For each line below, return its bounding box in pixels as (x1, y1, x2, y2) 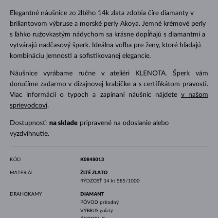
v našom (181, 91, 209, 98)
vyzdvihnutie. (9, 130, 49, 137)
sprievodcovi (9, 102, 47, 109)
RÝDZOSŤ (80, 178, 104, 183)
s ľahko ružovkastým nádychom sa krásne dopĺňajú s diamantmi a (9, 31, 205, 38)
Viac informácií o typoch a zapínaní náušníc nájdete (9, 91, 181, 98)
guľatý (99, 208, 113, 213)
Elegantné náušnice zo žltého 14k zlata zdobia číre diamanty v (9, 9, 194, 17)
